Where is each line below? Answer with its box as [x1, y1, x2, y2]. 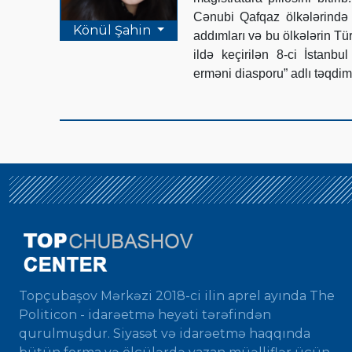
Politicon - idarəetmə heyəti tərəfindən [19, 306, 271, 322]
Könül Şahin [72, 22, 154, 38]
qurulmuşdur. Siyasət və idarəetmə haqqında [19, 325, 310, 341]
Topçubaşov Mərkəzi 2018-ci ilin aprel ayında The [19, 288, 335, 303]
